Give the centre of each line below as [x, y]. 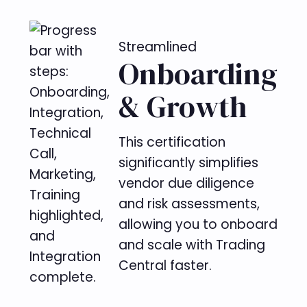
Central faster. [165, 265]
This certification [172, 142]
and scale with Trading [192, 245]
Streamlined [158, 47]
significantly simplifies [189, 162]
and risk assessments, [189, 204]
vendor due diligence [187, 183]
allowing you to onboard [198, 224]
